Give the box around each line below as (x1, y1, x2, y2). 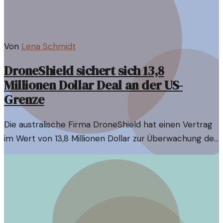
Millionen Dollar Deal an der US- (4, 76, 183, 94)
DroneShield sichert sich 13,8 (4, 62, 164, 80)
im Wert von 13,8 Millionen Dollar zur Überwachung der (4, 132, 218, 144)
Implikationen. (4, 160, 58, 172)
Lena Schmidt (21, 40, 76, 52)
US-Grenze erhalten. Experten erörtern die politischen (4, 146, 219, 158)
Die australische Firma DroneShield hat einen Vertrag (4, 118, 213, 130)
